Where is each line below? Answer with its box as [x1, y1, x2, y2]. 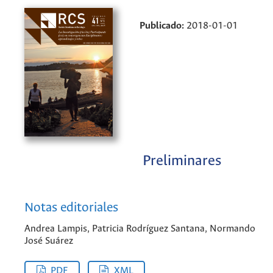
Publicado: [140, 20, 187, 31]
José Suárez [24, 236, 73, 247]
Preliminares [143, 153, 221, 170]
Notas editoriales [24, 200, 118, 215]
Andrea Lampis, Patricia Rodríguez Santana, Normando [24, 224, 255, 235]
